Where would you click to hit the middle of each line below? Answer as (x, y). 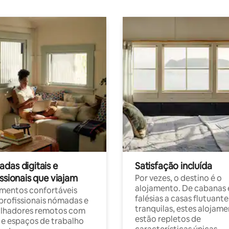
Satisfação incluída (174, 166)
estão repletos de (168, 219)
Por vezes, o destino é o (178, 178)
